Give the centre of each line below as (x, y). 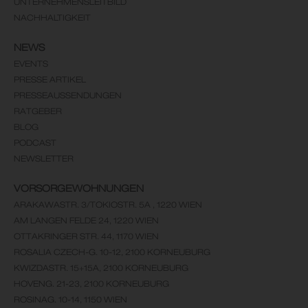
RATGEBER (38, 111)
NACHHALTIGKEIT (52, 17)
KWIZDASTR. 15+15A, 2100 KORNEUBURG (101, 267)
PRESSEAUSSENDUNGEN (68, 95)
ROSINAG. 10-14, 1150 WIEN (70, 299)
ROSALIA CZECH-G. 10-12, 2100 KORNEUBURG (112, 252)
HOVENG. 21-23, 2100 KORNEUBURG (91, 283)
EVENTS (31, 63)
